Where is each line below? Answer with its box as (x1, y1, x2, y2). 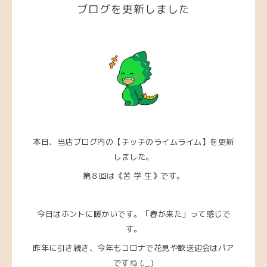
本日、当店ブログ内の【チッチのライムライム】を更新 (33, 136, 234, 148)
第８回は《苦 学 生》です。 (82, 170, 185, 182)
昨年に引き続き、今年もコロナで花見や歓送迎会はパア (33, 243, 234, 254)
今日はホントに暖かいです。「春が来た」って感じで (37, 209, 230, 220)
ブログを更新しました (77, 1, 190, 17)
